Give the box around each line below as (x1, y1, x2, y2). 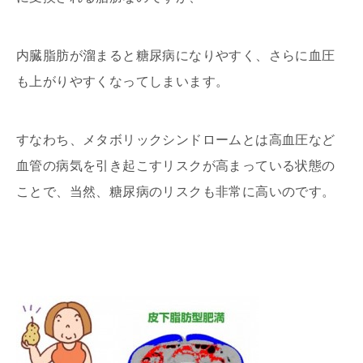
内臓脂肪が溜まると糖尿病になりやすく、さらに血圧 (16, 48, 335, 62)
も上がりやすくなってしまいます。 (16, 74, 229, 88)
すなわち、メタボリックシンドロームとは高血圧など (16, 132, 335, 147)
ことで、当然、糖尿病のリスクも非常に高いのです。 (16, 184, 335, 199)
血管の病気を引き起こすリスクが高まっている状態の (16, 158, 335, 173)
